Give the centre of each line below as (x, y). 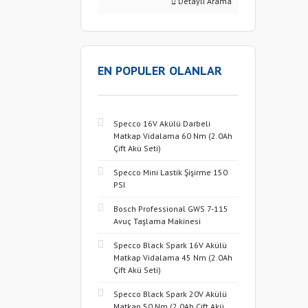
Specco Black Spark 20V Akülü (170, 294)
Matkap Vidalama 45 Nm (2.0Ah (173, 257)
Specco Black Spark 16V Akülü (170, 245)
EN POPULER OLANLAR (160, 70)
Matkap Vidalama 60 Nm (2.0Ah (173, 136)
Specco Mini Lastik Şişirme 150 (170, 172)
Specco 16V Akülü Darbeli (162, 123)
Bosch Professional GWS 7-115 (171, 209)
